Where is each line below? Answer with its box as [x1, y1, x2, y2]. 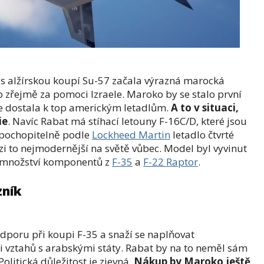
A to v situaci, [171, 101, 239, 114]
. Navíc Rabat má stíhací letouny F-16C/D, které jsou [8, 114, 247, 128]
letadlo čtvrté [170, 128, 234, 141]
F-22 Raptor [143, 155, 198, 169]
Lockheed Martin [92, 128, 170, 141]
